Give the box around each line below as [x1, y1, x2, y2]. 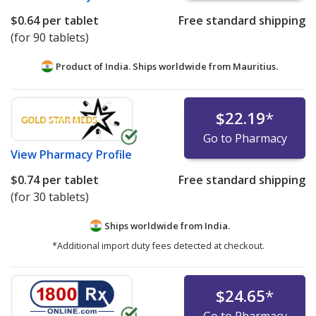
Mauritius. [233, 59, 278, 73]
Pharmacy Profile [39, 146, 132, 162]
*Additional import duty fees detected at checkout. [51, 239, 265, 253]
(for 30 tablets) [11, 188, 89, 205]
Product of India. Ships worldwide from [54, 59, 233, 73]
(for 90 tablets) [11, 29, 89, 45]
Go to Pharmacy [202, 130, 287, 146]
